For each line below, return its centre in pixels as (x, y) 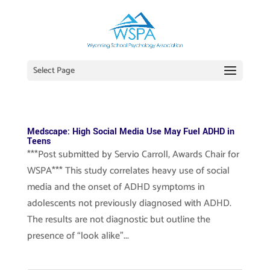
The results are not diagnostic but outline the (118, 220)
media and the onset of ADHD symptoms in (116, 187)
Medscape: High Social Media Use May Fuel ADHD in (130, 132)
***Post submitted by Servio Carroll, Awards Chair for (133, 155)
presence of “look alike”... (78, 236)
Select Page (54, 71)
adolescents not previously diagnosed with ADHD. (129, 203)
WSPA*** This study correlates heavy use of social (128, 171)
